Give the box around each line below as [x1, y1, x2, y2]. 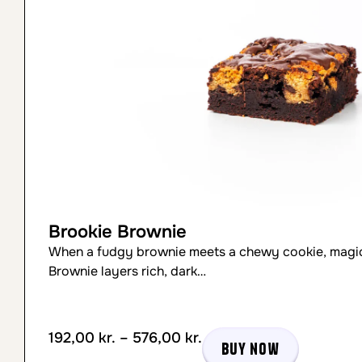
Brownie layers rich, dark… [48, 263, 206, 280]
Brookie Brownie [48, 221, 187, 243]
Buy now [221, 339, 280, 359]
